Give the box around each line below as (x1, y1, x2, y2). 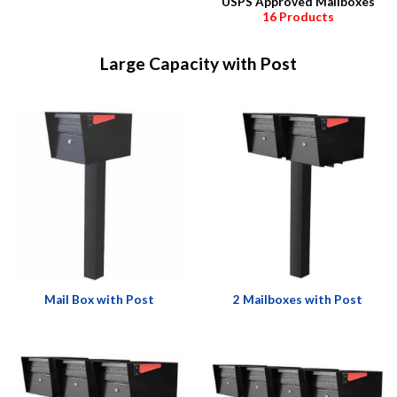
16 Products (261, 10, 334, 25)
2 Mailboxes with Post (233, 292, 362, 307)
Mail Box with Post (44, 292, 154, 307)
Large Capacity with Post (100, 52, 297, 74)
